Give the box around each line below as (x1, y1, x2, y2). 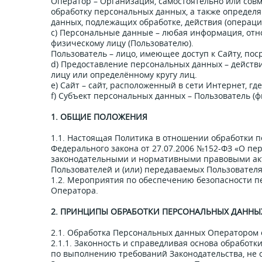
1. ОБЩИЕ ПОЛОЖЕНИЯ (51, 111, 147, 122)
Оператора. (51, 185, 98, 196)
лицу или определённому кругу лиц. (51, 69, 197, 80)
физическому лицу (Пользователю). (51, 37, 194, 49)
